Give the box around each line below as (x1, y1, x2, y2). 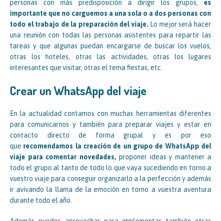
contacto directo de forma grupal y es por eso (10, 131, 211, 140)
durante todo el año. (10, 196, 72, 205)
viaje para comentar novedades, (10, 153, 116, 161)
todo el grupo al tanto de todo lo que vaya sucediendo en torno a (10, 164, 211, 172)
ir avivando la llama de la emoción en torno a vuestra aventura (10, 185, 211, 194)
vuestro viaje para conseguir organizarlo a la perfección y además (10, 175, 211, 183)
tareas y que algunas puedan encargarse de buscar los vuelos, (10, 42, 211, 50)
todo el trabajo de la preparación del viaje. (10, 20, 148, 29)
